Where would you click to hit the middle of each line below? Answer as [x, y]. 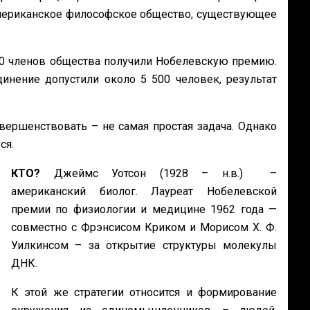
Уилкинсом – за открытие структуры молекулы [144, 246]
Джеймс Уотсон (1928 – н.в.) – [165, 174]
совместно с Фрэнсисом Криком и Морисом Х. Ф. [144, 228]
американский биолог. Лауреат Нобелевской [144, 192]
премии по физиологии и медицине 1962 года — [144, 210]
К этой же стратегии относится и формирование [144, 293]
